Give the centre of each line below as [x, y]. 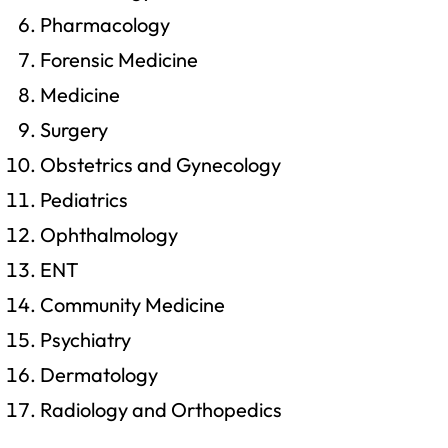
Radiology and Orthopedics [161, 409]
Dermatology [99, 374]
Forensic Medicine [119, 59]
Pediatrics [84, 199]
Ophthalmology [109, 234]
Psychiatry [85, 339]
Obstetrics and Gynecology [160, 164]
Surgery [74, 129]
